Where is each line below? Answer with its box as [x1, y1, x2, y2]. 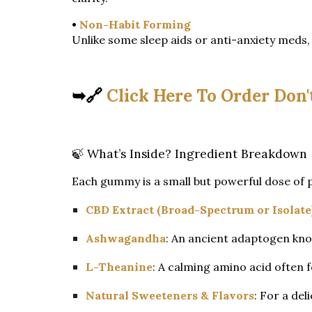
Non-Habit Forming [79, 17, 191, 32]
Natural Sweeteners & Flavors [85, 288, 254, 303]
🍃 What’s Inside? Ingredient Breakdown [71, 146, 307, 162]
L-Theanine [85, 260, 153, 274]
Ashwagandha [85, 231, 166, 246]
